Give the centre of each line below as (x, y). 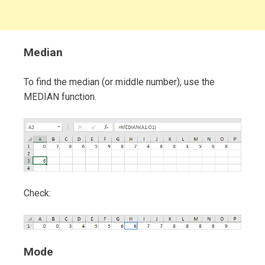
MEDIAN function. (60, 97)
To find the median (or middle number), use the (119, 82)
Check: (37, 193)
